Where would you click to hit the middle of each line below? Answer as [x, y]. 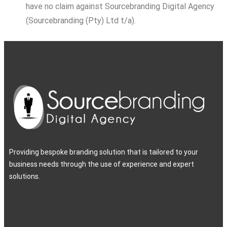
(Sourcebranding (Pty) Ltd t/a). [81, 20]
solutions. [25, 176]
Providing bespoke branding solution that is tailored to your [104, 152]
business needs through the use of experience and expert [102, 164]
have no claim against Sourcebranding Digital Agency [120, 6]
